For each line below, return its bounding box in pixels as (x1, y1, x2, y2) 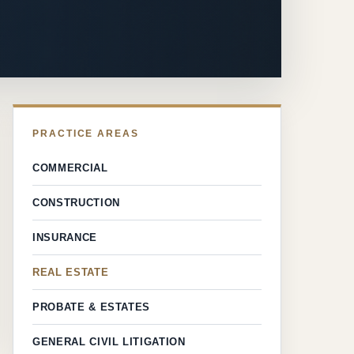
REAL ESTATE (32, 266, 109, 279)
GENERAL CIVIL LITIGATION (32, 336, 186, 348)
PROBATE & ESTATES (32, 301, 151, 314)
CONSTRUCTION (32, 197, 120, 209)
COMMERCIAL (32, 162, 108, 175)
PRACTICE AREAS (32, 128, 139, 140)
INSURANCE (32, 232, 97, 244)
